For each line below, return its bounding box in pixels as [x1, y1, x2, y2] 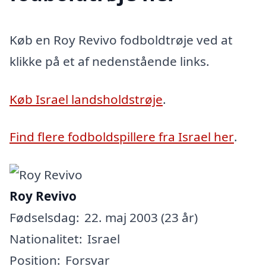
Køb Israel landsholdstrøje [9, 90, 163, 107]
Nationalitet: [9, 230, 83, 247]
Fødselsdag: [9, 208, 80, 226]
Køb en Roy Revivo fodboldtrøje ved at [9, 31, 233, 48]
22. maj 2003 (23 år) [84, 208, 198, 226]
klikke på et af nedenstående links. [9, 52, 210, 69]
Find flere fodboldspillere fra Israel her [9, 128, 234, 145]
